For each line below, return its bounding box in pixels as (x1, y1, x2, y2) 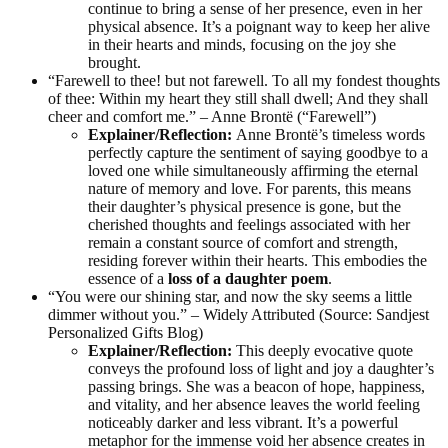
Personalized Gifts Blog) (48, 323, 203, 341)
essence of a (88, 269, 168, 287)
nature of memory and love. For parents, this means (88, 179, 411, 197)
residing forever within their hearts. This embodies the (88, 251, 427, 269)
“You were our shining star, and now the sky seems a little (48, 287, 412, 305)
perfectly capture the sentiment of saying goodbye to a (88, 143, 428, 161)
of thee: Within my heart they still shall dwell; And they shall (48, 89, 428, 107)
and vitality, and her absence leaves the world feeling (88, 395, 420, 413)
